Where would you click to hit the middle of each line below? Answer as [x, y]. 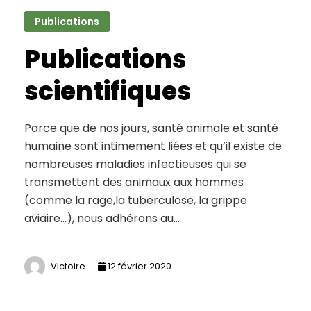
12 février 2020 [138, 266]
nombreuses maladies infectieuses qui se [135, 165]
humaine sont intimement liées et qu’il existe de [153, 146]
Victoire [68, 266]
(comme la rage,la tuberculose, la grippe [136, 201]
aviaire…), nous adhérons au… [102, 219]
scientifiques [108, 92]
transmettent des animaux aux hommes [134, 183]
